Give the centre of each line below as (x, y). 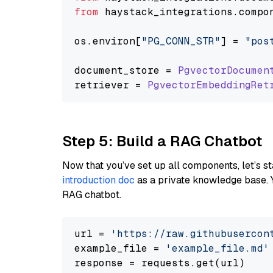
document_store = (126, 70)
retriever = (111, 85)
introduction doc (98, 180)
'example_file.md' (218, 248)
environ (114, 41)
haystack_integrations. (169, 12)
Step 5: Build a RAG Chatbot (162, 141)
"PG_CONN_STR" (181, 41)
